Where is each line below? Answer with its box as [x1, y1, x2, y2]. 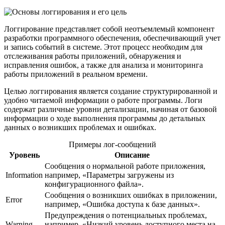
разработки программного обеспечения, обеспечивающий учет [4, 33, 220, 42]
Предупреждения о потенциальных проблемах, [45, 210, 207, 219]
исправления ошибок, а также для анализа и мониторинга [4, 60, 203, 69]
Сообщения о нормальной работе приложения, [45, 161, 205, 170]
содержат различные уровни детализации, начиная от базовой [4, 104, 217, 114]
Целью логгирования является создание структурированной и [4, 86, 217, 95]
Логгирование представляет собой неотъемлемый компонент [4, 24, 214, 33]
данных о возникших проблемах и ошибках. [4, 123, 156, 132]
